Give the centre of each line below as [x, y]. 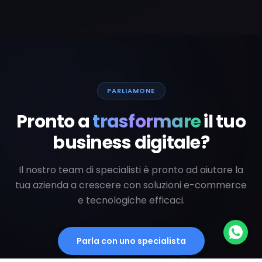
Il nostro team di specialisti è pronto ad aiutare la [131, 170]
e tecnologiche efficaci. [131, 201]
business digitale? [131, 143]
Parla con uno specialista [131, 241]
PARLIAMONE [131, 91]
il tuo [225, 122]
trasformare [147, 122]
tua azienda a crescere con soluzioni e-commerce [131, 185]
